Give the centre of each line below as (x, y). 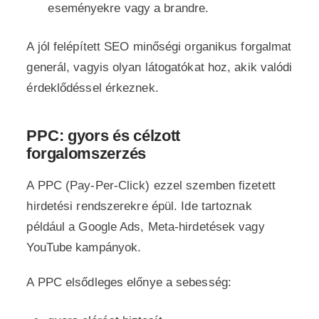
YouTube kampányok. (84, 247)
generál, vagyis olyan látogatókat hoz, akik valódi (159, 67)
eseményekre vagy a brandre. (129, 8)
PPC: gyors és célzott (104, 136)
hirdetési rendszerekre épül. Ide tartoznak (139, 206)
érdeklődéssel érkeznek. (93, 88)
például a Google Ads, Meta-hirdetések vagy (146, 227)
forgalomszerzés (86, 153)
